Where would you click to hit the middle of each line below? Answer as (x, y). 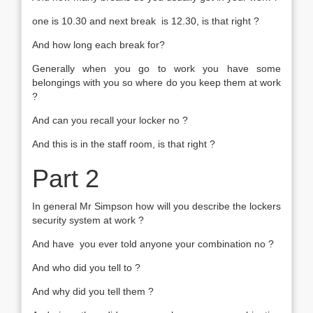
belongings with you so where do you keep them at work (156, 82)
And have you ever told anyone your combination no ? (153, 244)
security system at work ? (88, 220)
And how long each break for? (99, 45)
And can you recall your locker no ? (110, 120)
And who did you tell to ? (86, 268)
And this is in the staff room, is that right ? (124, 144)
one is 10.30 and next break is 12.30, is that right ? (146, 21)
